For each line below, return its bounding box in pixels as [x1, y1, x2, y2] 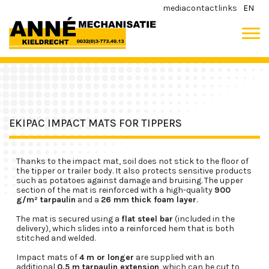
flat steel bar [121, 213, 173, 224]
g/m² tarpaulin [16, 194, 76, 205]
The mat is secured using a [16, 213, 121, 224]
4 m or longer [79, 252, 134, 262]
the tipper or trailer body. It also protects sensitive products [16, 165, 252, 176]
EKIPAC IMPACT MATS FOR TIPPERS [9, 116, 182, 130]
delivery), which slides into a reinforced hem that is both [16, 223, 234, 234]
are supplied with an [134, 252, 214, 262]
